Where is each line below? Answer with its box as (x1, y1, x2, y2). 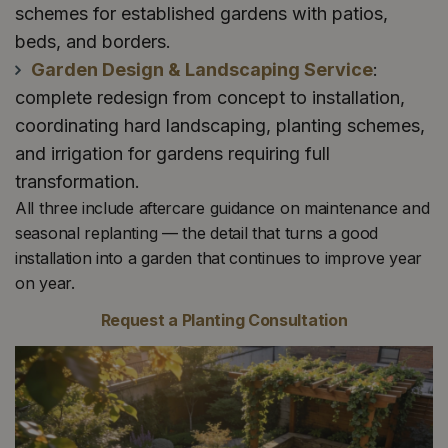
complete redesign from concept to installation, (15, 86, 405, 108)
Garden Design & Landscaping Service (31, 58, 373, 80)
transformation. (15, 170, 140, 192)
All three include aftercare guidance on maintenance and (15, 197, 430, 218)
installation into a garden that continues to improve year (15, 247, 422, 268)
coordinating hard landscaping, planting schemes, (15, 114, 425, 136)
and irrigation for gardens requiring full (15, 142, 330, 164)
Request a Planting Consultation (100, 310, 348, 331)
